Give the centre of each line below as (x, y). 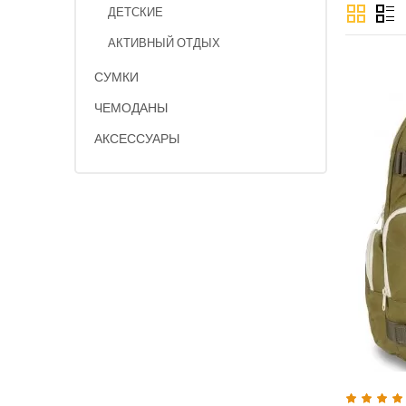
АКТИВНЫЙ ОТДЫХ (164, 43)
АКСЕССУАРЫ (137, 139)
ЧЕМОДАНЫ (131, 108)
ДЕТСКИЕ (135, 12)
